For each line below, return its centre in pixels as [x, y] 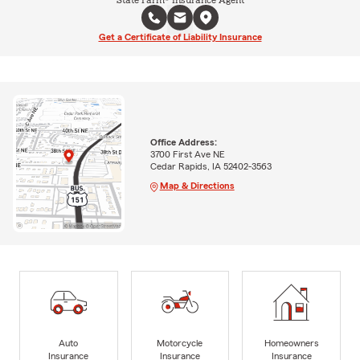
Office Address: [183, 142]
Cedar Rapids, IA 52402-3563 [211, 166]
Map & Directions [197, 185]
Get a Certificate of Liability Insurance [180, 37]
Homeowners [291, 343]
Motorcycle [180, 343]
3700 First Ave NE [187, 154]
